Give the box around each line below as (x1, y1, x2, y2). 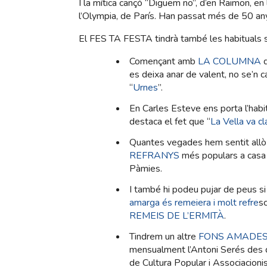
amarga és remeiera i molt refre (129, 196, 259, 210)
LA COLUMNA (198, 55, 261, 69)
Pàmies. (129, 162, 162, 176)
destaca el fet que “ (129, 115, 210, 129)
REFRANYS (129, 149, 179, 163)
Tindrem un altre (129, 230, 198, 244)
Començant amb (129, 55, 198, 69)
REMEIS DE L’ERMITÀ (129, 209, 224, 223)
